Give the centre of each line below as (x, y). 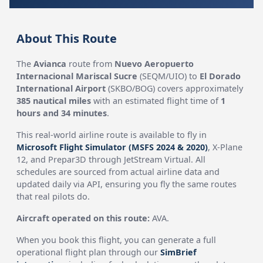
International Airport (61, 88)
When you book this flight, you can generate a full (117, 240)
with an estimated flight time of (156, 101)
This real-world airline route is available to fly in (112, 135)
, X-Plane (225, 147)
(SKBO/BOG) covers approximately (175, 88)
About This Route (67, 38)
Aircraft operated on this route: (83, 218)
